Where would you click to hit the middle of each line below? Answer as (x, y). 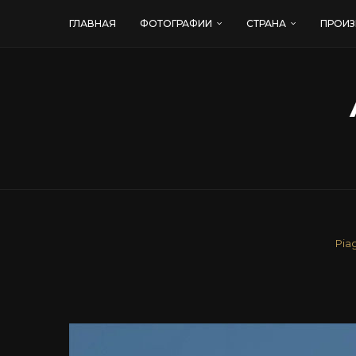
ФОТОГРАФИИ (176, 23)
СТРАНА (266, 23)
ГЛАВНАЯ (93, 23)
